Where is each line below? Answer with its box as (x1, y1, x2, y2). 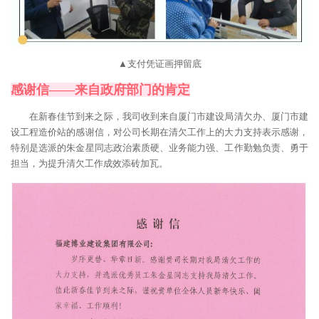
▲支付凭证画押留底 (117, 58, 202, 70)
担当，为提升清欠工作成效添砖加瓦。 (11, 158, 168, 169)
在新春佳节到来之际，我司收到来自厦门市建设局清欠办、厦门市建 (29, 111, 308, 122)
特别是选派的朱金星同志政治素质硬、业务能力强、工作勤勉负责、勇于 (11, 142, 308, 154)
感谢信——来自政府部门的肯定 (11, 83, 190, 98)
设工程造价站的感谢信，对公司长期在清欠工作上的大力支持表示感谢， (11, 127, 308, 138)
